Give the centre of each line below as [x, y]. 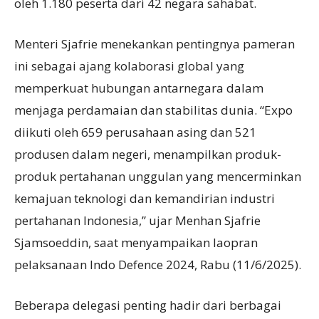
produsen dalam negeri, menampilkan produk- [148, 155]
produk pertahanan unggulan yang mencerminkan [158, 177]
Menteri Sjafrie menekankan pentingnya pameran [155, 44]
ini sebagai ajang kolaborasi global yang [129, 66]
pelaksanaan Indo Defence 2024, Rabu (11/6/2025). [158, 265]
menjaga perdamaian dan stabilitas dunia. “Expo [153, 110]
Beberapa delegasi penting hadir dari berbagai [148, 305]
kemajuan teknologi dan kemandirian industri [145, 199]
